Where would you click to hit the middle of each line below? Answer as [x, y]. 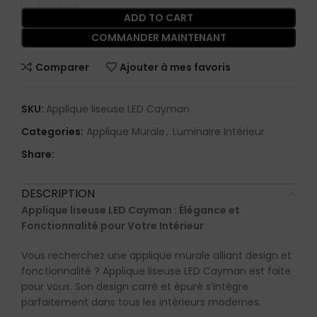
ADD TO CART [158, 18]
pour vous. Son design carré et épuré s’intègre [135, 287]
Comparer [62, 67]
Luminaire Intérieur [219, 132]
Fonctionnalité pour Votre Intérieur [113, 226]
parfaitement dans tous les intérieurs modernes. [141, 302]
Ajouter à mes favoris [175, 67]
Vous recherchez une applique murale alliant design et [156, 256]
